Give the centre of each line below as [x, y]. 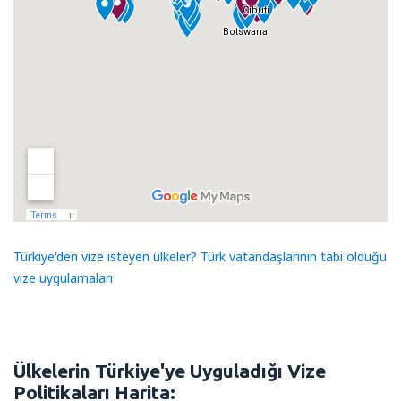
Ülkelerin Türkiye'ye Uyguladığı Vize [170, 370]
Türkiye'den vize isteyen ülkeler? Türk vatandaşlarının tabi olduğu [200, 256]
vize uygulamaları [63, 277]
